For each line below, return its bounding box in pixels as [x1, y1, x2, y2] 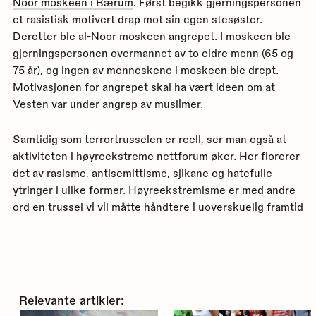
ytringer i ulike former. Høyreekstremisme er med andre [12, 183, 296, 196]
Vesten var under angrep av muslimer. [12, 97, 203, 110]
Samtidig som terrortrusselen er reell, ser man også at [12, 132, 286, 145]
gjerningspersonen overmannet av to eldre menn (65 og [12, 46, 293, 59]
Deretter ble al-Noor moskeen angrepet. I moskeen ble [12, 29, 291, 42]
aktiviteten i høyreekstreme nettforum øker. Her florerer [12, 149, 300, 162]
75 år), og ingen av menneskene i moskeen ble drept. [12, 63, 279, 76]
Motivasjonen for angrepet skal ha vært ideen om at [12, 80, 275, 93]
